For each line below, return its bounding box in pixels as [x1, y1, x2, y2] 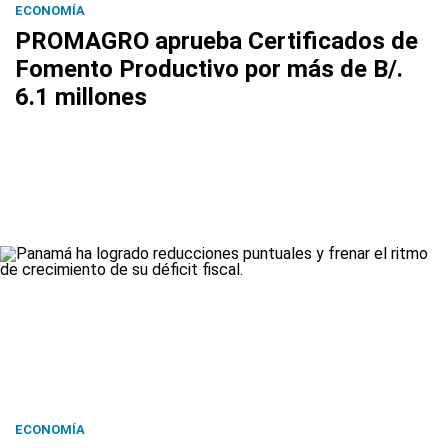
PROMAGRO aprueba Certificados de [15, 26, 418, 55]
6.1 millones [15, 82, 147, 111]
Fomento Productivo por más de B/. [15, 54, 403, 83]
